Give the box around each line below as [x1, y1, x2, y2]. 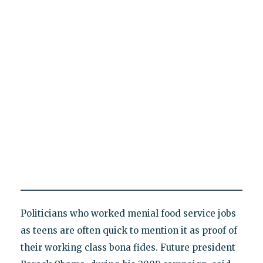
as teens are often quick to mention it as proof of [20, 224, 237, 236]
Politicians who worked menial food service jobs [20, 207, 236, 219]
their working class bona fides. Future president [20, 241, 235, 253]
